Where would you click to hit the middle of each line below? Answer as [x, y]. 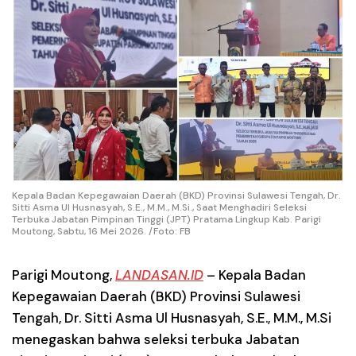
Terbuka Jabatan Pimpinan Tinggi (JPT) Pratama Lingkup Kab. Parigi [166, 219]
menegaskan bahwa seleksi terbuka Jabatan [156, 339]
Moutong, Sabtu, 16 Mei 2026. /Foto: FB [101, 231]
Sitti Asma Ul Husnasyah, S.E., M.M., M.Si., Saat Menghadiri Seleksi [159, 207]
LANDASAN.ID [159, 275]
